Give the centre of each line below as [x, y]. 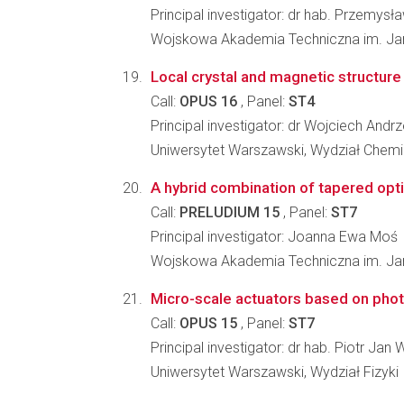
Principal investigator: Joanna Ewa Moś [274, 237]
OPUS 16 [208, 101]
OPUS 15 [208, 323]
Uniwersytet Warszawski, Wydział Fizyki [275, 372]
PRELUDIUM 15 [230, 212]
